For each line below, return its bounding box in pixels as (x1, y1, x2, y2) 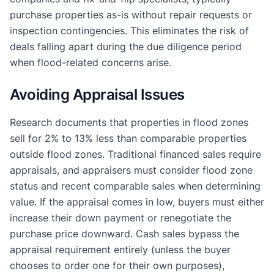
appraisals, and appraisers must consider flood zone (10, 163, 253, 176)
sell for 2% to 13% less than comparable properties (10, 131, 246, 144)
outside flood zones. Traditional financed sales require (10, 147, 261, 160)
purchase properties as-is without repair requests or (10, 8, 252, 21)
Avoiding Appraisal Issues (10, 85, 185, 103)
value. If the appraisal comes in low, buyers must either (10, 195, 264, 208)
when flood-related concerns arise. (10, 56, 171, 68)
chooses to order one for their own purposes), (10, 259, 224, 272)
